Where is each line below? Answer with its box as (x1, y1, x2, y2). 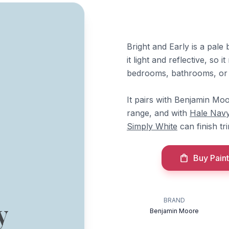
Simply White (127, 121, 177, 131)
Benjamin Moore (150, 207, 199, 215)
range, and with (127, 108, 190, 118)
